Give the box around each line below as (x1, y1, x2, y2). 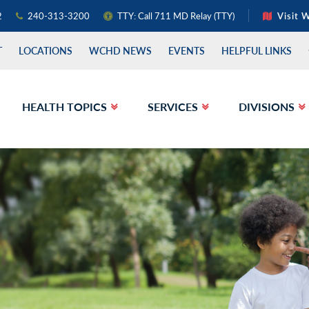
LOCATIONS (18, 43, 72, 57)
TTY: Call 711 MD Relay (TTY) (117, 9, 235, 22)
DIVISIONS (238, 99, 295, 114)
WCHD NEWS (88, 43, 152, 57)
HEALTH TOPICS (21, 99, 107, 114)
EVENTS (168, 43, 205, 57)
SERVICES (147, 99, 198, 114)
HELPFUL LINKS (221, 43, 292, 57)
